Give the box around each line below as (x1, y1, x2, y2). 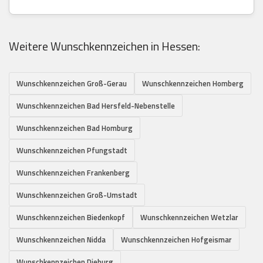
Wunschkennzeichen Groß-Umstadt (16, 188, 137, 201)
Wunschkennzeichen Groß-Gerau (16, 77, 127, 89)
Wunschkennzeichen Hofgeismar (121, 233, 232, 245)
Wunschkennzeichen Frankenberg (16, 166, 130, 178)
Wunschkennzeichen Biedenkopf (16, 211, 125, 223)
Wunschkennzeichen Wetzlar (140, 211, 238, 223)
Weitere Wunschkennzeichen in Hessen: (9, 36, 200, 55)
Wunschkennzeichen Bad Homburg (16, 122, 133, 134)
